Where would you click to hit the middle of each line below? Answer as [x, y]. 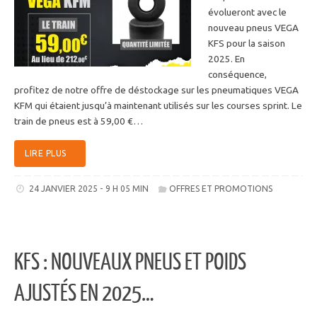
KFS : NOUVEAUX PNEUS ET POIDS [130, 263]
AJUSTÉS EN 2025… [84, 294]
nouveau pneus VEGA [253, 27]
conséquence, [237, 74]
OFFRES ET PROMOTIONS [221, 188]
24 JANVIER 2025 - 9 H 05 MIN [88, 188]
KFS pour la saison [247, 43]
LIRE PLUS [46, 154]
